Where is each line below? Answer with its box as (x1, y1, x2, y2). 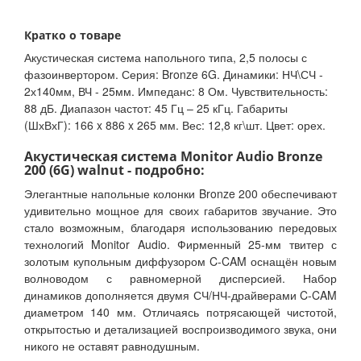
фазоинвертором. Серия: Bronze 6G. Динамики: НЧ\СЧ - (24, 66, 323, 83)
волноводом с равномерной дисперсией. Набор (24, 270, 337, 287)
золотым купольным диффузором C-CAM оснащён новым (24, 253, 337, 270)
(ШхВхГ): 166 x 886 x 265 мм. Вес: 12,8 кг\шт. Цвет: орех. (24, 117, 326, 134)
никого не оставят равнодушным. (24, 338, 200, 355)
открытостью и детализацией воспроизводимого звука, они (24, 321, 337, 338)
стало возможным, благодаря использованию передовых (24, 219, 337, 236)
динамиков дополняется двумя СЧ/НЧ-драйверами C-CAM (24, 287, 337, 304)
